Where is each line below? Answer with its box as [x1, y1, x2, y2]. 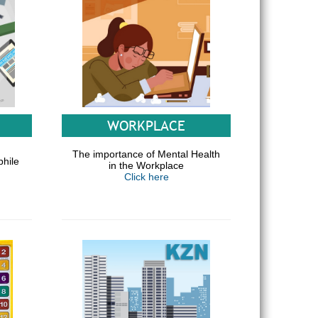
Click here [124, 171, 169, 182]
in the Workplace [109, 160, 184, 171]
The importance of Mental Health [72, 148, 220, 160]
